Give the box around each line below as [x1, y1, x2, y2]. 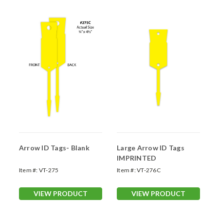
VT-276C [137, 166, 161, 174]
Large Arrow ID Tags [117, 144, 184, 152]
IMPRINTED [117, 154, 157, 163]
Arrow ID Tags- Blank [18, 144, 90, 152]
